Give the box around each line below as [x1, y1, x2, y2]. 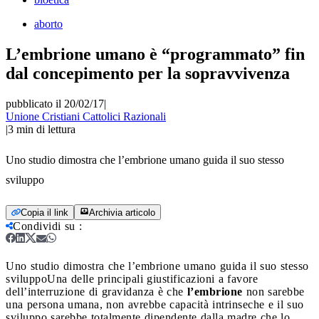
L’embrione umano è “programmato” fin [6, 44, 305, 63]
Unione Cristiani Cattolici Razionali [6, 110, 166, 122]
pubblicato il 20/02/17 [6, 97, 104, 110]
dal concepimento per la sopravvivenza [6, 63, 290, 83]
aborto [34, 18, 63, 30]
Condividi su [13, 219, 75, 232]
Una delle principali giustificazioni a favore [47, 272, 258, 285]
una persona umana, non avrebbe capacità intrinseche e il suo [6, 298, 304, 310]
